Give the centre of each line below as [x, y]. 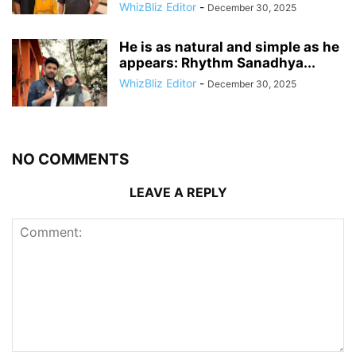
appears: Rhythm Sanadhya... [217, 63]
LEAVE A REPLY [178, 193]
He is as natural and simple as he [229, 47]
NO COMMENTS [70, 160]
